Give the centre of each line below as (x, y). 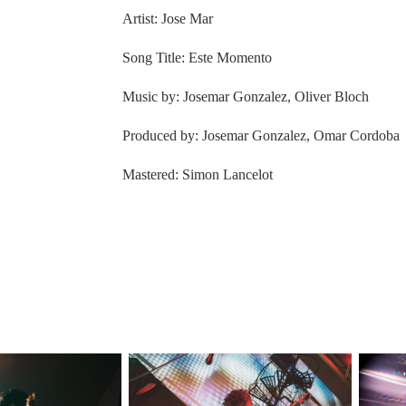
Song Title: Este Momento (197, 58)
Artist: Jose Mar (167, 19)
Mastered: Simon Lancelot (197, 175)
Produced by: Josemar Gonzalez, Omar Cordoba (261, 136)
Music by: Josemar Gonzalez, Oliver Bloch (245, 97)
